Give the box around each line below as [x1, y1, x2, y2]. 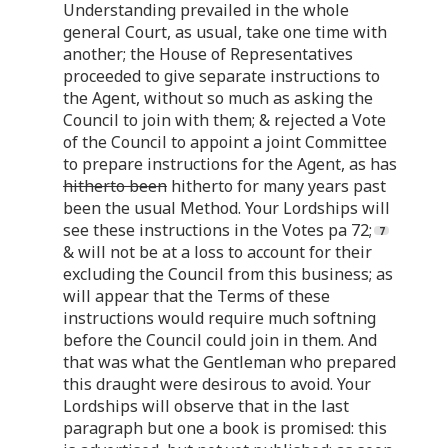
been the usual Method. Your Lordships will [63, 196, 390, 219]
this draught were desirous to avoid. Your [63, 372, 371, 395]
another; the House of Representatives [63, 42, 353, 65]
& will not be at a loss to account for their [63, 240, 372, 263]
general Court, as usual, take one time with [63, 20, 387, 43]
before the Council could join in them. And [63, 328, 377, 351]
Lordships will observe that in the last [63, 394, 349, 417]
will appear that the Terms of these [63, 284, 330, 307]
